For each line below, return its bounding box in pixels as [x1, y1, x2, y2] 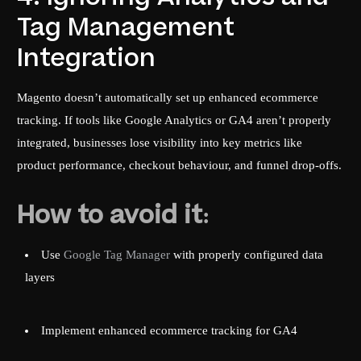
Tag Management [17, 10, 235, 46]
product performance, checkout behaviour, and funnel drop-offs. [17, 159, 342, 172]
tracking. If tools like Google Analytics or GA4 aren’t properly [17, 114, 332, 127]
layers [25, 271, 56, 284]
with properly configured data [170, 248, 324, 262]
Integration [17, 41, 156, 77]
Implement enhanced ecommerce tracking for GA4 [41, 324, 298, 338]
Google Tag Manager [64, 248, 171, 262]
